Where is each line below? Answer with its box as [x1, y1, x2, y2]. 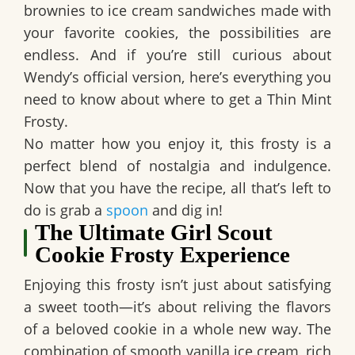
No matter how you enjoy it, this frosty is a [24, 133, 331, 153]
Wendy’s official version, [24, 67, 189, 86]
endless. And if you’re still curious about [24, 44, 331, 64]
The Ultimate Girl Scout [34, 219, 273, 245]
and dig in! [148, 200, 223, 219]
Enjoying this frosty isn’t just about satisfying [24, 274, 331, 294]
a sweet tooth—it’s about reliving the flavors [24, 296, 331, 316]
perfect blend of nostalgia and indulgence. [24, 155, 331, 175]
